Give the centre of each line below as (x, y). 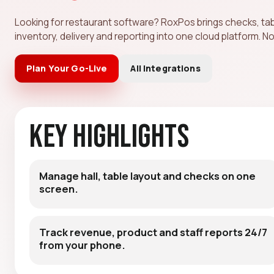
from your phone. (82, 245)
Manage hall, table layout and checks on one (147, 176)
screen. (59, 188)
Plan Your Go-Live (67, 68)
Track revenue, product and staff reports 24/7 (153, 232)
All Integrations (165, 68)
